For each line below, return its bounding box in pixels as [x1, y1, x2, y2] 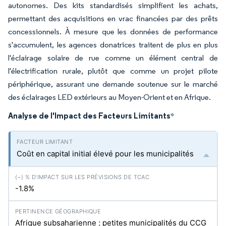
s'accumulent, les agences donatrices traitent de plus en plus [8, 40, 218, 49]
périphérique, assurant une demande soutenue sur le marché [8, 79, 218, 89]
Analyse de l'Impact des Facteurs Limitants [8, 110, 171, 121]
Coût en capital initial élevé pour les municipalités [17, 149, 194, 158]
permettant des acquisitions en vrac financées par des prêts [8, 14, 218, 23]
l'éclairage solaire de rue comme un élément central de [8, 53, 218, 63]
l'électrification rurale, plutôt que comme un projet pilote [8, 66, 218, 76]
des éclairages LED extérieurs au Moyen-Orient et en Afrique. [8, 92, 211, 102]
